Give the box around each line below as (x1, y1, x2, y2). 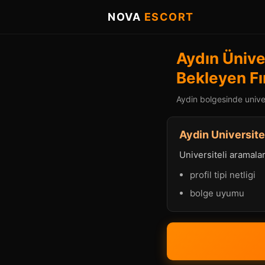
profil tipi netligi (190, 169, 256, 180)
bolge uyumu (190, 188, 244, 199)
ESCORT (144, 11, 194, 23)
